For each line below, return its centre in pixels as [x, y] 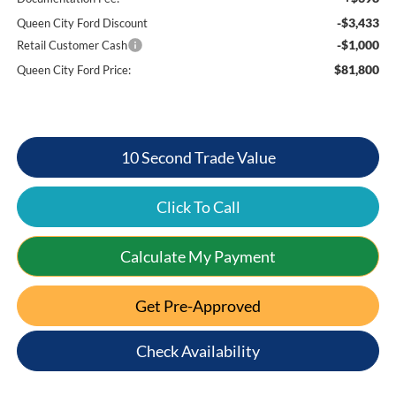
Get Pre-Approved [198, 306]
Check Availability [198, 351]
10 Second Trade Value [198, 158]
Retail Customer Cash [72, 46]
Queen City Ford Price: [73, 70]
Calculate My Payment [198, 257]
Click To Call [198, 207]
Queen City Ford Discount [82, 23]
